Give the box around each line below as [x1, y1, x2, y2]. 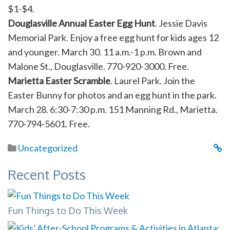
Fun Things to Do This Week [8, 205, 128, 217]
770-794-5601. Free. [8, 118, 90, 130]
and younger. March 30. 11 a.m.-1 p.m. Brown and [8, 46, 202, 58]
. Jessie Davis [155, 17, 207, 29]
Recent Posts [8, 166, 86, 183]
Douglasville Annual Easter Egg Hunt [8, 17, 155, 29]
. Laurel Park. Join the [110, 75, 195, 87]
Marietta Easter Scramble [8, 75, 110, 87]
